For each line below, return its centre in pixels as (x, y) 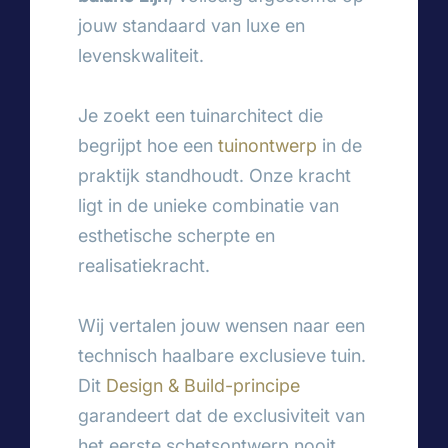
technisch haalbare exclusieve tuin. (222, 355)
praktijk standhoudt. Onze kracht (214, 175)
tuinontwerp (267, 145)
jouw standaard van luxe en (191, 25)
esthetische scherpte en (176, 235)
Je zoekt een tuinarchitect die (200, 115)
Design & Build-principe (203, 385)
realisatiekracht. (144, 265)
